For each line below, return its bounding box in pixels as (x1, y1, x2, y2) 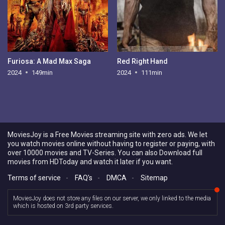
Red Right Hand (117, 57, 168, 65)
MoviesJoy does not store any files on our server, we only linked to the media (13, 195, 211, 202)
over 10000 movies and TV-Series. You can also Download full (8, 149, 202, 157)
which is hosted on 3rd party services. (13, 202, 114, 209)
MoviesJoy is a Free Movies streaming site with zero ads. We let (8, 131, 207, 139)
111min (141, 68, 162, 76)
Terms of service (8, 174, 61, 182)
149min (32, 68, 53, 76)
